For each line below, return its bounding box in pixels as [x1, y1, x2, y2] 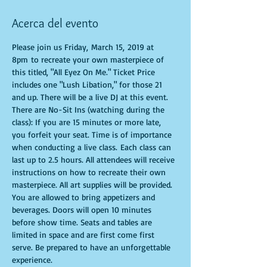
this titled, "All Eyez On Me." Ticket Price [12, 67, 157, 77]
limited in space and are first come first [12, 229, 157, 240]
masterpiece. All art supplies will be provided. [12, 179, 175, 190]
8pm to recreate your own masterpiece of [12, 54, 166, 64]
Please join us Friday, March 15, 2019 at [12, 42, 156, 52]
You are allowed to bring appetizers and [12, 192, 157, 202]
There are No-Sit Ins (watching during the [12, 104, 167, 114]
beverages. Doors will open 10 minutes [12, 204, 154, 215]
